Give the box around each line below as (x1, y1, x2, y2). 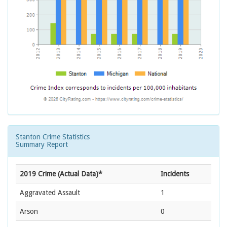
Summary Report (16, 140, 68, 149)
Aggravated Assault (20, 188, 80, 197)
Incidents (161, 170, 189, 178)
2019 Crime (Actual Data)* (20, 170, 102, 178)
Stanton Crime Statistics (16, 133, 90, 141)
